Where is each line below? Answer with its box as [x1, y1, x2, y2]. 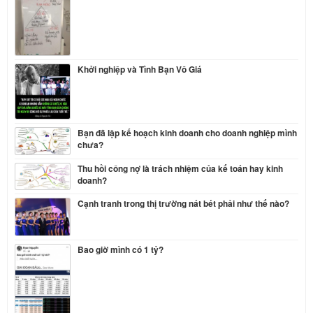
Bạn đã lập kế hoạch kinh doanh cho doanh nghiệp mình [78, 126, 297, 139]
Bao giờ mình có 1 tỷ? [78, 242, 163, 256]
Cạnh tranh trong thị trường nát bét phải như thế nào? [78, 197, 289, 210]
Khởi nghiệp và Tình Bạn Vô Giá [78, 62, 202, 75]
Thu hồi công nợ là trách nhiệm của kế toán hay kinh [78, 162, 283, 175]
